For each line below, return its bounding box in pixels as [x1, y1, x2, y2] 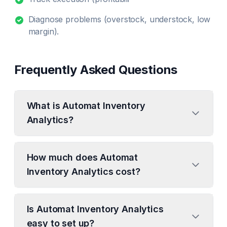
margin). [28, 26, 59, 36]
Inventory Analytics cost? [26, 166, 140, 177]
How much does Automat [26, 152, 138, 163]
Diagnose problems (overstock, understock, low [28, 14, 211, 24]
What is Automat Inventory [26, 100, 145, 111]
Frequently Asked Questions [14, 62, 178, 77]
